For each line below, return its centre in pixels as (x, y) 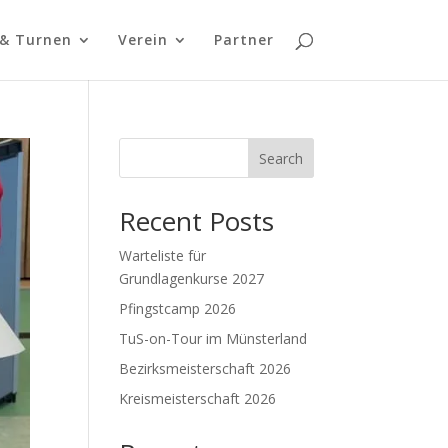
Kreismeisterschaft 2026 (198, 398)
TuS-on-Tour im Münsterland (213, 338)
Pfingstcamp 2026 (178, 308)
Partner (243, 39)
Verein (142, 39)
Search (280, 158)
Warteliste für (163, 255)
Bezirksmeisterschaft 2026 (205, 368)
